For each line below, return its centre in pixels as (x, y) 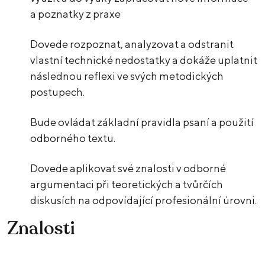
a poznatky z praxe (76, 14)
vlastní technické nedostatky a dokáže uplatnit (144, 60)
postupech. (58, 92)
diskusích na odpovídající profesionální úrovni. (144, 201)
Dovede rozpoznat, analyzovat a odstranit (132, 44)
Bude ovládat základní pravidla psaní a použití (142, 122)
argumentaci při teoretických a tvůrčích (127, 185)
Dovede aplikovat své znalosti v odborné (128, 169)
